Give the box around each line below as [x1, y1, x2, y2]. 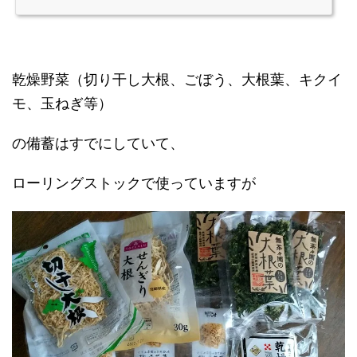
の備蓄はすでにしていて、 [12, 135, 184, 151]
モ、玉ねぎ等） [12, 95, 112, 112]
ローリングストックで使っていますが [12, 175, 256, 191]
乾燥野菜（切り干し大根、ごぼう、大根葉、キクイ [12, 71, 342, 88]
